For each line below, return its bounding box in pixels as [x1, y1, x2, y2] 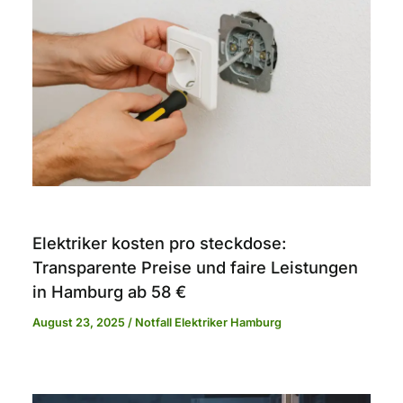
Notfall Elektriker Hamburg [135, 316, 282, 330]
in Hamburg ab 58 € [32, 282, 187, 302]
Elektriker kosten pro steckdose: [32, 233, 288, 254]
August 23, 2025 [32, 316, 129, 330]
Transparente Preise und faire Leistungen [32, 257, 359, 278]
